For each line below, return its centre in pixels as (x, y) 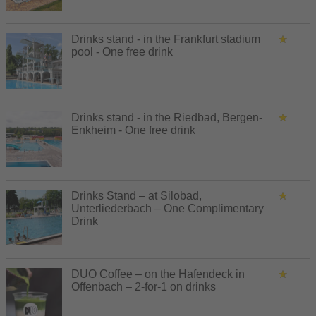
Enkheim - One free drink (133, 130)
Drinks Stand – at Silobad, (136, 195)
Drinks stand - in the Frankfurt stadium (166, 39)
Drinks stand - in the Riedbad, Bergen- (167, 117)
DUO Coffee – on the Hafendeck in (158, 274)
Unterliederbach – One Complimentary (168, 208)
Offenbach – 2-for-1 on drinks (144, 286)
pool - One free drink (122, 51)
